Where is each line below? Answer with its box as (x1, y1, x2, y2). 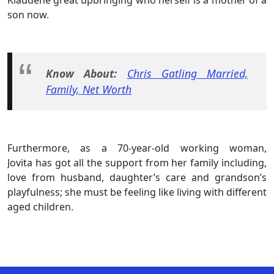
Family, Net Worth (46, 81, 131, 97)
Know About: (46, 65, 117, 81)
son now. (7, 7, 51, 21)
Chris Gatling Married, (127, 65, 248, 81)
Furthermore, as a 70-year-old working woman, (7, 141, 267, 155)
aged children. (7, 200, 76, 214)
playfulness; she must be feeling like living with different (7, 185, 267, 199)
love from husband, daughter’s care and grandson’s (7, 171, 267, 185)
